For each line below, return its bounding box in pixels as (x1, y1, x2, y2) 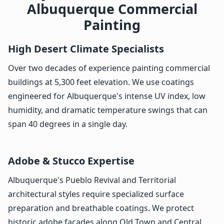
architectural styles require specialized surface (8, 188, 184, 199)
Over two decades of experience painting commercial (8, 62, 210, 73)
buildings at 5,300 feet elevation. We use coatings (8, 76, 194, 87)
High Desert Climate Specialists (8, 41, 164, 55)
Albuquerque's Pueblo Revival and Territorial (8, 174, 176, 185)
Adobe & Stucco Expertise (8, 153, 134, 167)
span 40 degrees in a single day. (8, 118, 127, 129)
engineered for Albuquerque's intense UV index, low (8, 90, 205, 101)
